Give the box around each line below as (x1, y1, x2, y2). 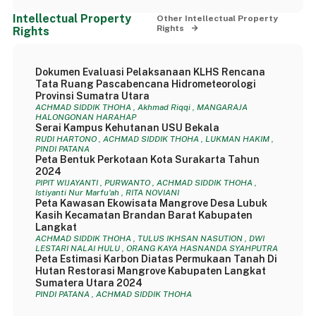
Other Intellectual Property (156, 13, 278, 23)
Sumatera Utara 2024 (35, 277, 142, 288)
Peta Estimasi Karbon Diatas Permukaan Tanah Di (35, 253, 277, 265)
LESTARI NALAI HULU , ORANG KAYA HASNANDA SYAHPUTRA (35, 243, 278, 253)
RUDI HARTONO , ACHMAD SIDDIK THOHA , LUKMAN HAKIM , (35, 134, 274, 144)
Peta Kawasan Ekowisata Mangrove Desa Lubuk (35, 197, 267, 209)
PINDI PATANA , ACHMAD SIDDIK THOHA (35, 289, 192, 299)
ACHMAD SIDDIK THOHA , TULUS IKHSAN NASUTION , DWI (35, 233, 265, 243)
